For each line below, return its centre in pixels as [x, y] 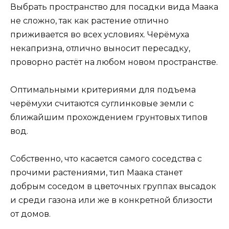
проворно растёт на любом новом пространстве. [114, 62]
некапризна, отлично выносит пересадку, [100, 48]
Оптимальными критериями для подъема [103, 89]
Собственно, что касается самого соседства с [106, 159]
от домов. [30, 214]
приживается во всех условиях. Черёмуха [100, 34]
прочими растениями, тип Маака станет [96, 173]
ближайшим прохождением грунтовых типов [109, 117]
